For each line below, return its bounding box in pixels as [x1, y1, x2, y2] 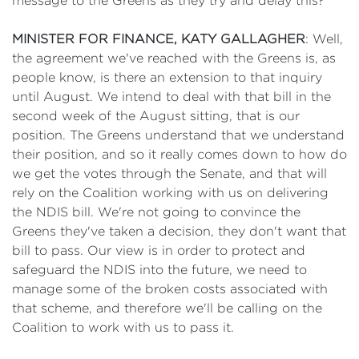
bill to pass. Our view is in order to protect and [12, 244, 305, 257]
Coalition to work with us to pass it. [12, 321, 234, 334]
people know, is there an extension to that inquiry [12, 71, 322, 84]
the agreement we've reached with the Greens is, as [12, 51, 336, 65]
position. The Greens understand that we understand [12, 128, 345, 142]
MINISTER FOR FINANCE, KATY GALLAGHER [12, 32, 305, 46]
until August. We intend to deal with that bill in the [12, 90, 331, 103]
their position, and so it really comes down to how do [12, 147, 347, 161]
